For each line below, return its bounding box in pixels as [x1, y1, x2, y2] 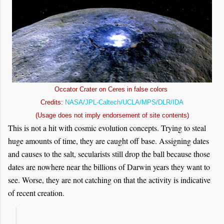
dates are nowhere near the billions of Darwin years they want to [8, 161, 210, 172]
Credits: [40, 98, 65, 106]
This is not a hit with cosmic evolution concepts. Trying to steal [8, 122, 206, 133]
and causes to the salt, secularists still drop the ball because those [8, 148, 210, 159]
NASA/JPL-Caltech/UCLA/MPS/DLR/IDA [65, 98, 183, 106]
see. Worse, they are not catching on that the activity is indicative [8, 174, 210, 185]
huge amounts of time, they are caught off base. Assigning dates [8, 135, 209, 146]
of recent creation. [8, 187, 64, 198]
